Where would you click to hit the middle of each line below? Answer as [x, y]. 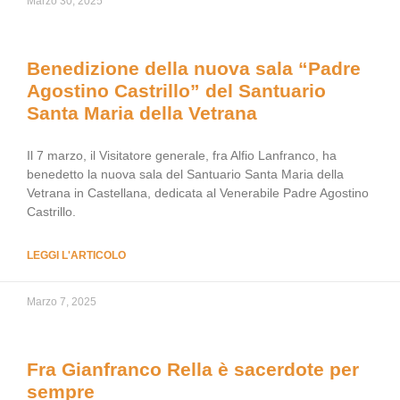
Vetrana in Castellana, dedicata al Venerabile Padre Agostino [198, 193]
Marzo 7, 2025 [62, 302]
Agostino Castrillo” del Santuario [176, 91]
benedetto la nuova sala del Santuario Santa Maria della [185, 174]
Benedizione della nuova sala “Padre [194, 68]
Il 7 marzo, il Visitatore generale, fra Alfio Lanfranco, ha [182, 155]
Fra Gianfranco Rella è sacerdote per [193, 369]
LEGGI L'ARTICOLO [76, 255]
